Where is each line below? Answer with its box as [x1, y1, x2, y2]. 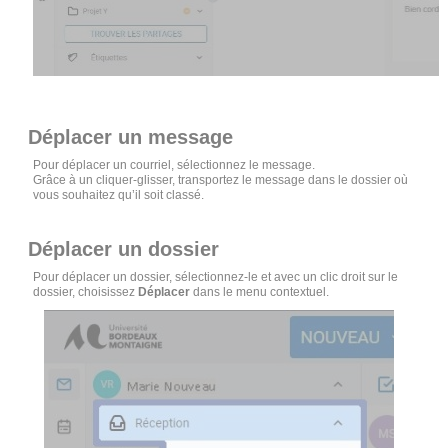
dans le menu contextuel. [193, 284, 333, 299]
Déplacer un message [28, 125, 234, 148]
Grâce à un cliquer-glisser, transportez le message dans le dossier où [33, 172, 409, 187]
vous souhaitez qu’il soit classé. [33, 187, 205, 202]
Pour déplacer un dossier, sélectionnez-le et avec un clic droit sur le [33, 269, 399, 284]
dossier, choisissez [33, 284, 139, 299]
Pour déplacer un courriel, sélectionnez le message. [33, 157, 319, 172]
